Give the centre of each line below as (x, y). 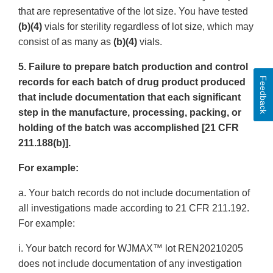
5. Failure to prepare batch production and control (133, 67)
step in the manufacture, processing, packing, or (130, 113)
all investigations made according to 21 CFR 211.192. (134, 208)
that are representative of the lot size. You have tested (133, 12)
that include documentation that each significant (129, 97)
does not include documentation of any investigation (130, 264)
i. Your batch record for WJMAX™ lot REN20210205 (131, 249)
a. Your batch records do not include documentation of (134, 193)
